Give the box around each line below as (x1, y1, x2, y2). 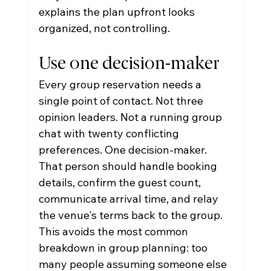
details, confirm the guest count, (38, 175, 203, 189)
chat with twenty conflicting (38, 126, 181, 140)
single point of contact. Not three (38, 94, 206, 108)
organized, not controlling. (38, 21, 170, 35)
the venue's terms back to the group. (38, 208, 225, 222)
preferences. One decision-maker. (38, 143, 207, 157)
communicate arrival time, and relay (38, 192, 221, 206)
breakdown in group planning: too (38, 241, 210, 255)
